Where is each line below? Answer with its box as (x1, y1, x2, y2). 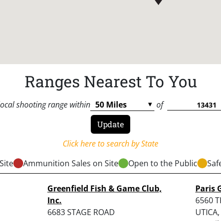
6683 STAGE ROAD (47, 206, 115, 218)
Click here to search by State (63, 138, 158, 149)
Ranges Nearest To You (24, 70, 197, 92)
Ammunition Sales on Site (23, 157, 118, 169)
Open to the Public (128, 157, 197, 169)
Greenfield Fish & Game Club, (47, 183, 162, 194)
